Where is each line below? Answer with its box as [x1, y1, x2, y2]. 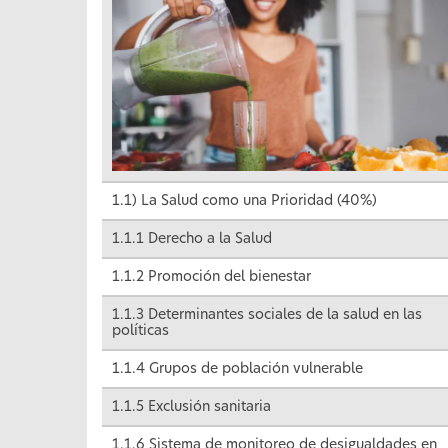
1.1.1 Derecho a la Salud [112, 232, 272, 247]
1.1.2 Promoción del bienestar [112, 270, 311, 285]
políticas [112, 324, 169, 339]
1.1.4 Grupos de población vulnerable [112, 362, 363, 377]
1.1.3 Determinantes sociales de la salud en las [112, 308, 422, 323]
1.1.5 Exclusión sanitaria [112, 400, 271, 415]
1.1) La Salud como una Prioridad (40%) [112, 194, 377, 209]
